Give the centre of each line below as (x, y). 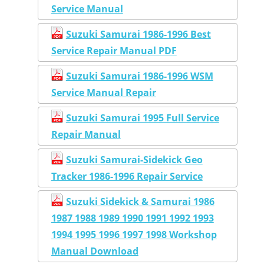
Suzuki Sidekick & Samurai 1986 (140, 202)
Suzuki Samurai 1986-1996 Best (138, 34)
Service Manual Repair (103, 93)
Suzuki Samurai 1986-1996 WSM (139, 76)
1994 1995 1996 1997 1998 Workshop (134, 235)
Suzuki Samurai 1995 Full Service (142, 118)
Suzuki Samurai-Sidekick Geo (134, 160)
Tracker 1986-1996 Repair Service (127, 176)
